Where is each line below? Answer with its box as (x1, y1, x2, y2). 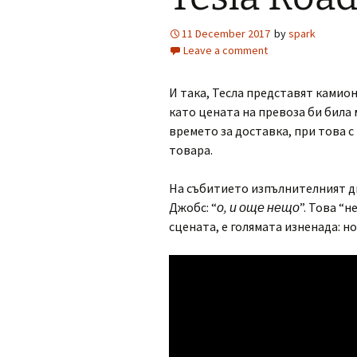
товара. (169, 142, 213, 158)
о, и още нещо (217, 199, 300, 215)
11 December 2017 (182, 26, 270, 41)
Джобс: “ (169, 199, 217, 215)
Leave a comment (183, 43, 268, 57)
